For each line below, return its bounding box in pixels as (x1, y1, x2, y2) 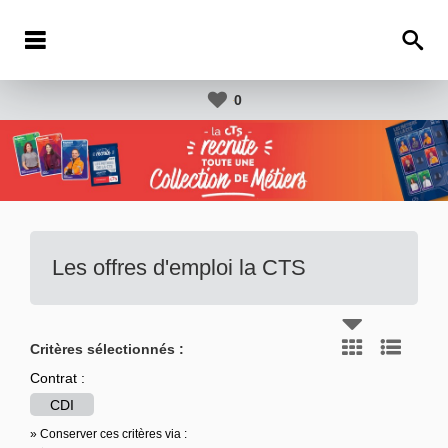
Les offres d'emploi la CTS (52, 255, 306, 281)
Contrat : (30, 370, 85, 387)
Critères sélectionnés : (30, 341, 184, 358)
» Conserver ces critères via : (30, 427, 187, 442)
